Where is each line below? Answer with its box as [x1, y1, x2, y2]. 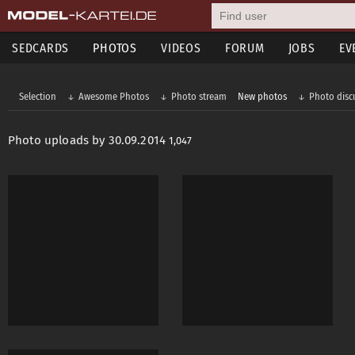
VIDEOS [161, 40, 201, 55]
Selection [19, 90, 56, 102]
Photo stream [171, 90, 227, 102]
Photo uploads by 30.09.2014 [8, 133, 170, 147]
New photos [238, 90, 287, 102]
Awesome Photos [78, 90, 149, 102]
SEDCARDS [12, 40, 70, 55]
